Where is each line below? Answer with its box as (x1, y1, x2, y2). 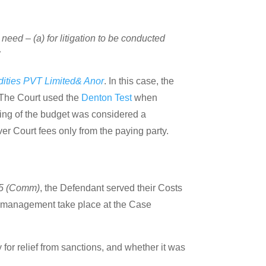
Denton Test (81, 92, 132, 103)
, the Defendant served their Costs (40, 182, 183, 193)
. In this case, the (104, 75, 175, 86)
